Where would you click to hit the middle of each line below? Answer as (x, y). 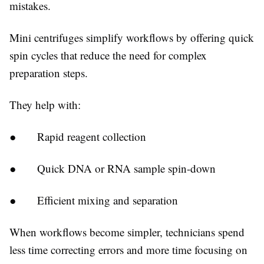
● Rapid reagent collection (78, 136)
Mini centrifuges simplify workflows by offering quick (132, 37)
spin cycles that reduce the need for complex (108, 55)
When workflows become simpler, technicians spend (127, 232)
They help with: (45, 104)
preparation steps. (49, 72)
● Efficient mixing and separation (94, 200)
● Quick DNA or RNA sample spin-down (113, 168)
